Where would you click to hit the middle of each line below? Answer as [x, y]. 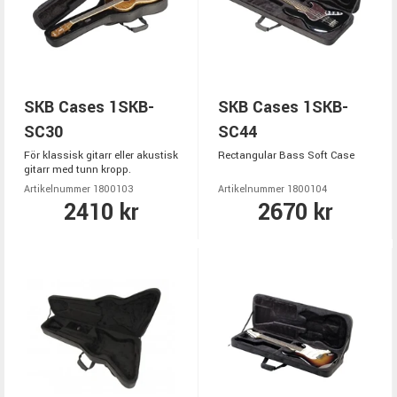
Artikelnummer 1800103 [79, 189]
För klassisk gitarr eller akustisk [101, 156]
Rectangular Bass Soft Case [286, 156]
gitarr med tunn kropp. [78, 170]
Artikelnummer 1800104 [272, 189]
